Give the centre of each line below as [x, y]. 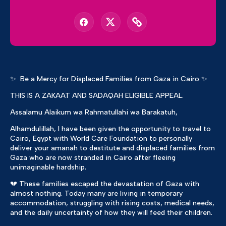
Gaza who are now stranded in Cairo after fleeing [93, 158]
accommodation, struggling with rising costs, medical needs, [112, 203]
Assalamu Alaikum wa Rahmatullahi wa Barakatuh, [94, 112]
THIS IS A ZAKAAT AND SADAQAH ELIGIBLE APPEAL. [97, 96]
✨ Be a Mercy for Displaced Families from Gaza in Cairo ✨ [109, 79]
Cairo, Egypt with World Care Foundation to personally [101, 139]
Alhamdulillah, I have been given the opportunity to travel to [110, 129]
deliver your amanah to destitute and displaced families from [112, 148]
